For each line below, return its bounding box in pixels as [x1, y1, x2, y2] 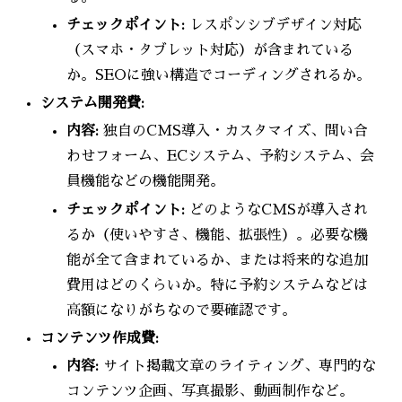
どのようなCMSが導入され [185, 202, 369, 217]
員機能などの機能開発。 [66, 174, 225, 189]
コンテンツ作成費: [40, 330, 160, 345]
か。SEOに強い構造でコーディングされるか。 [66, 68, 371, 83]
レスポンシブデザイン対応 [185, 18, 363, 33]
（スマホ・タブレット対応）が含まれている [66, 43, 354, 58]
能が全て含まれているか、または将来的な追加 [66, 252, 369, 267]
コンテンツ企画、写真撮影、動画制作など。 [66, 384, 354, 399]
